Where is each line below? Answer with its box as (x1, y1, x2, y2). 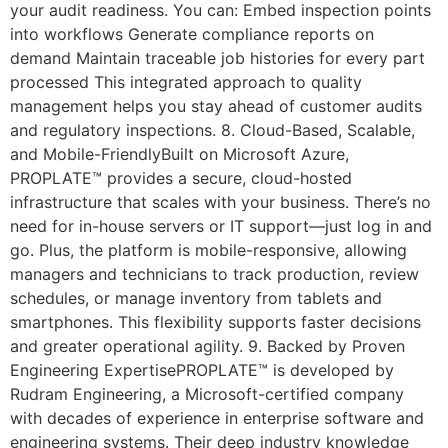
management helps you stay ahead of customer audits (10, 95, 422, 116)
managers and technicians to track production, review (10, 263, 419, 284)
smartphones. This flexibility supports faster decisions (10, 311, 421, 332)
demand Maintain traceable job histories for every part (10, 47, 425, 68)
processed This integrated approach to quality (10, 71, 362, 92)
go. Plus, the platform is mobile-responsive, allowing (10, 239, 407, 260)
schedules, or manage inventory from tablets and (10, 287, 382, 308)
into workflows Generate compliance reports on (10, 23, 374, 44)
